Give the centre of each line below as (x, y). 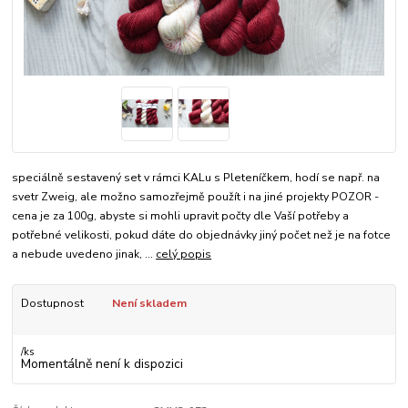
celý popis (184, 255)
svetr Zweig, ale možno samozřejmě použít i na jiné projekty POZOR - (196, 197)
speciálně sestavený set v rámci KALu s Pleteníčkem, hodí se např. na (196, 178)
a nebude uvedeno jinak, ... (84, 255)
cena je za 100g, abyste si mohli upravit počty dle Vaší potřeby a (181, 216)
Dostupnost (52, 304)
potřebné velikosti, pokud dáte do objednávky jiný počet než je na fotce (202, 235)
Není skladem (149, 304)
